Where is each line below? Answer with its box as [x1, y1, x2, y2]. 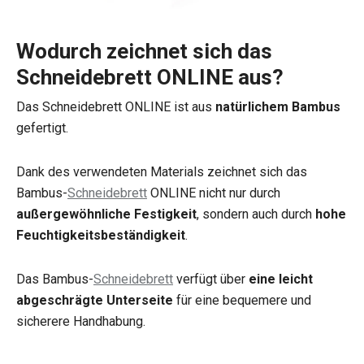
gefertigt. [16, 119, 68, 136]
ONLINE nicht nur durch [147, 184, 280, 201]
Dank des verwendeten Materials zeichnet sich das [16, 163, 307, 180]
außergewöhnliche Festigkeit [16, 206, 197, 222]
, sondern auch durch [197, 206, 315, 222]
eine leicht [249, 271, 313, 287]
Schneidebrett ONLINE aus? [16, 64, 284, 89]
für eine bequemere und [173, 292, 311, 308]
